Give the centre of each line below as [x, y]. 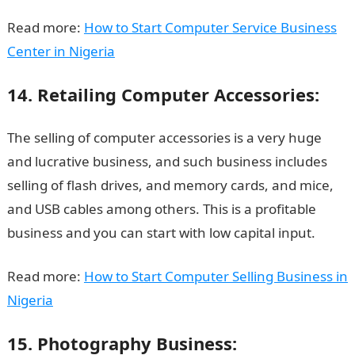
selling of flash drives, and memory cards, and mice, [170, 185]
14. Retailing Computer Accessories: [163, 94]
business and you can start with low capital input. [161, 233]
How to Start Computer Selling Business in [216, 276]
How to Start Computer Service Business [210, 27]
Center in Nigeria [61, 51]
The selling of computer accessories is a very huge [164, 137]
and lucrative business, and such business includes [167, 161]
